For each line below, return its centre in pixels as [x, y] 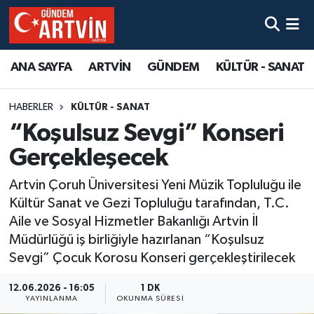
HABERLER [31, 108]
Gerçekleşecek [88, 158]
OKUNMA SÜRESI [150, 299]
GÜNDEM [173, 68]
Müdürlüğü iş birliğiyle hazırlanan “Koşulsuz [136, 240]
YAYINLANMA [52, 299]
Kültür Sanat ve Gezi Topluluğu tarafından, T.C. [149, 204]
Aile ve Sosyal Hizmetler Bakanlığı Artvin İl [133, 222]
